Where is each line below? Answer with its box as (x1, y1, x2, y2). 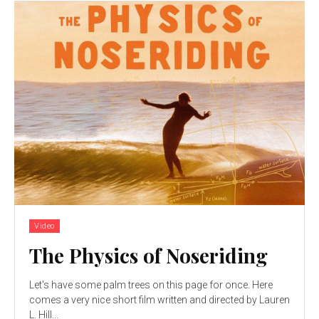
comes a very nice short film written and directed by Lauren (29, 293, 290, 305)
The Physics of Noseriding (29, 241, 268, 268)
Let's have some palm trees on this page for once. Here (29, 278, 273, 291)
